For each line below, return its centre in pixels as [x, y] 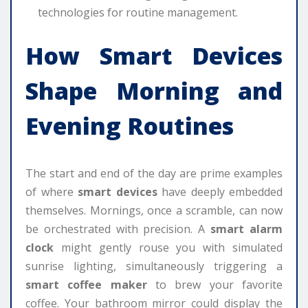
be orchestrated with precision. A [118, 229]
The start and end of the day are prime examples [154, 173]
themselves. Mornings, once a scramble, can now [154, 210]
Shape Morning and [154, 90]
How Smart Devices [154, 55]
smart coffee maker [86, 284]
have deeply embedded [220, 191]
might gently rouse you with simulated [168, 247]
